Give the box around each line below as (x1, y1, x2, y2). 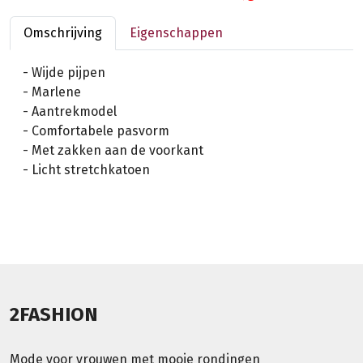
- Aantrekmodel (23, 103, 117, 119)
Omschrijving (23, 24, 102, 41)
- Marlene (23, 83, 81, 100)
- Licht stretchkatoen (23, 161, 150, 177)
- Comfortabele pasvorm (23, 122, 169, 139)
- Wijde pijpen (23, 64, 105, 80)
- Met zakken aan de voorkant (23, 142, 203, 158)
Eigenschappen (130, 24, 223, 41)
